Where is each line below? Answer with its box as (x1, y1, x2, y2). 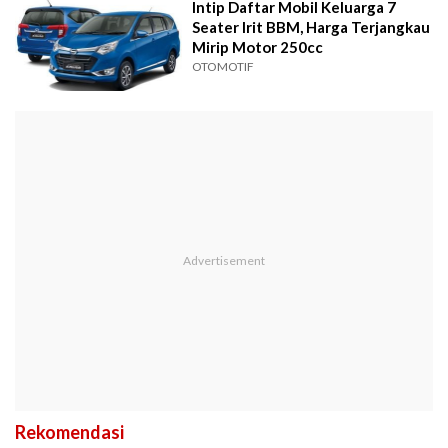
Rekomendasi (15, 420, 124, 443)
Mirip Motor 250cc (192, 38, 324, 57)
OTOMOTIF (192, 59, 255, 75)
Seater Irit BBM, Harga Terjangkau (192, 18, 431, 37)
